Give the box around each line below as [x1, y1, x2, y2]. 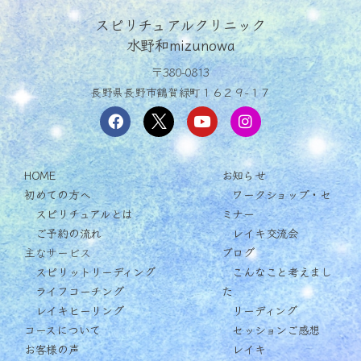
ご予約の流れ [24, 224, 102, 241]
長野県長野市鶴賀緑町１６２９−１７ [90, 83, 271, 100]
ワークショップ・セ [221, 185, 331, 202]
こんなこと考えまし [221, 263, 332, 280]
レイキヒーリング [24, 301, 124, 318]
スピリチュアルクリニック [95, 13, 266, 35]
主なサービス [24, 243, 91, 260]
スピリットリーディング [24, 263, 156, 280]
